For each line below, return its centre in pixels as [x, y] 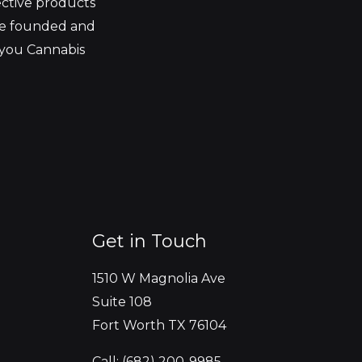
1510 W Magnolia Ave [158, 279]
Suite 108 [122, 302]
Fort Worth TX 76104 [159, 326]
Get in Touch [149, 242]
